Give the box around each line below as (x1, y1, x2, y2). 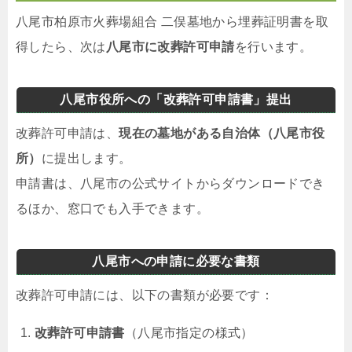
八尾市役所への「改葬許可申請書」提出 (60, 92, 292, 106)
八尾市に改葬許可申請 (105, 39, 235, 53)
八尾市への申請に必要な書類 (92, 254, 260, 268)
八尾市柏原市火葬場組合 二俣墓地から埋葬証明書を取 (16, 14, 328, 28)
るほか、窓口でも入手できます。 (16, 201, 209, 215)
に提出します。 (41, 151, 132, 165)
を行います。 (234, 39, 313, 53)
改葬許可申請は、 (16, 126, 119, 140)
